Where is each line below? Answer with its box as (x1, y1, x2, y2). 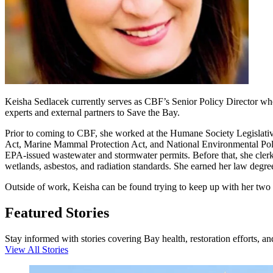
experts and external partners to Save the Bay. (5, 107, 180, 118)
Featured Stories (5, 205, 109, 221)
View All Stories (5, 244, 68, 255)
